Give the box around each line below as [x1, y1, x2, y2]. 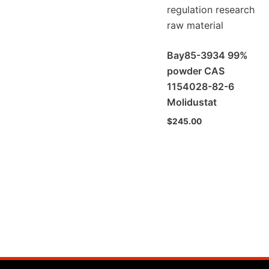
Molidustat [166, 95, 217, 108]
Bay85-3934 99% [166, 49, 248, 61]
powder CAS [166, 64, 225, 77]
